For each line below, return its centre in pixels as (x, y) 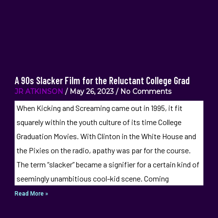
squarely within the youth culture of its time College (99, 122)
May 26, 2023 (92, 91)
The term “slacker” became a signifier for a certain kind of (108, 164)
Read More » (31, 193)
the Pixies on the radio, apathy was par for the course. (103, 150)
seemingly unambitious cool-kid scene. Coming (92, 178)
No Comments (145, 91)
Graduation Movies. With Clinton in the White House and (106, 136)
